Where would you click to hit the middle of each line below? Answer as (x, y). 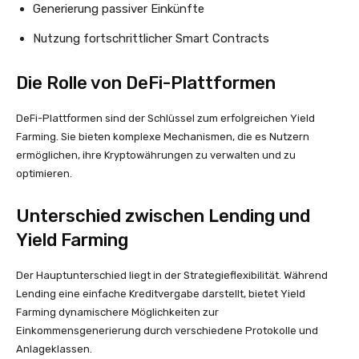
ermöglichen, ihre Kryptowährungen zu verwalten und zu (156, 155)
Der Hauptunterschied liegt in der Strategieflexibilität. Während (172, 275)
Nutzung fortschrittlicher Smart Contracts (151, 38)
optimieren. (44, 173)
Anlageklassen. (54, 349)
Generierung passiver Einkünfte (119, 9)
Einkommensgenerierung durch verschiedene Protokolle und (167, 331)
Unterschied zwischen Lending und (163, 216)
